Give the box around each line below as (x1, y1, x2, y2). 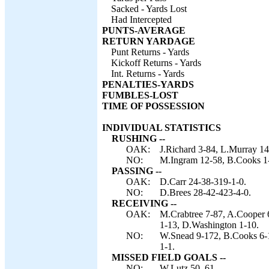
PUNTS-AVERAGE (102, 25, 186, 35)
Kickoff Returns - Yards (111, 58, 201, 68)
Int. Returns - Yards (111, 68, 184, 79)
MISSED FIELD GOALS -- (112, 252, 226, 262)
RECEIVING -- (112, 198, 177, 208)
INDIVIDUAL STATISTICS (102, 122, 221, 133)
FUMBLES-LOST (102, 90, 178, 100)
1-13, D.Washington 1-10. (160, 220, 259, 230)
